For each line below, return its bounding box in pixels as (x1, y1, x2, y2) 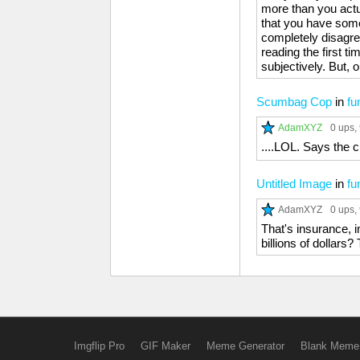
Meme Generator (206, 340, 284, 352)
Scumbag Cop (256, 95, 332, 108)
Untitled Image (256, 177, 332, 190)
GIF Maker (140, 340, 190, 352)
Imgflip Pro (73, 340, 125, 352)
